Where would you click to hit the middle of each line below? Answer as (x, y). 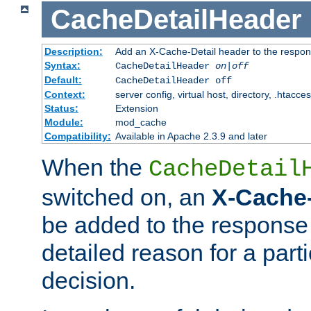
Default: (63, 80)
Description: (73, 52)
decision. (89, 281)
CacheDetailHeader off (173, 81)
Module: (64, 123)
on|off (232, 66)
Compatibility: (77, 136)
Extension (136, 109)
